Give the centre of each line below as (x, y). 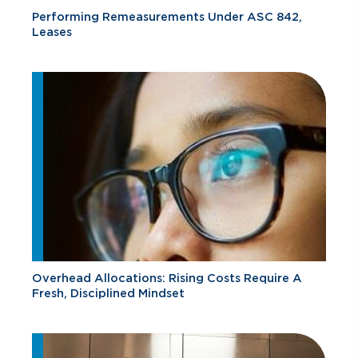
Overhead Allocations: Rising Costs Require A (167, 278)
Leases (52, 32)
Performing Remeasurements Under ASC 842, (167, 16)
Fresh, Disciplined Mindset (108, 294)
